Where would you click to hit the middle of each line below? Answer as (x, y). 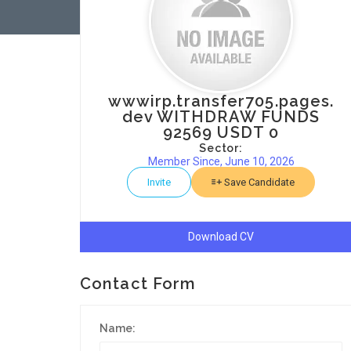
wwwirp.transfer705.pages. (221, 101)
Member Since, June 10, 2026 (221, 161)
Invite (159, 182)
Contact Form (138, 284)
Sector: (221, 148)
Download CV (221, 237)
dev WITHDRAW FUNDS (221, 117)
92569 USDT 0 (221, 132)
